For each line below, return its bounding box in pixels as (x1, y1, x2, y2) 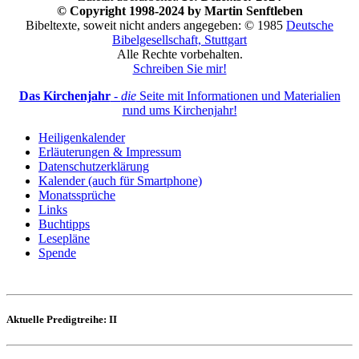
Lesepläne (38, 232, 90, 246)
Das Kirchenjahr (18, 89, 111, 103)
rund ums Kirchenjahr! (122, 103, 237, 118)
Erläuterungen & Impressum (38, 145, 181, 159)
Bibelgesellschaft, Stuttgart (112, 33, 247, 47)
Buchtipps (38, 217, 90, 232)
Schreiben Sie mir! (132, 62, 227, 76)
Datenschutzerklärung (38, 159, 149, 174)
